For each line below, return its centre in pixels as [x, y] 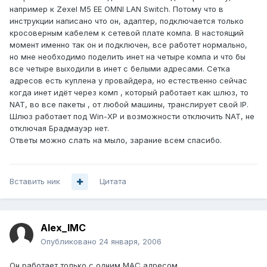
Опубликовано [70, 242]
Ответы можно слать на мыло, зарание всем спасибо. [116, 140]
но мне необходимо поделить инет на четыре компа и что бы [128, 57]
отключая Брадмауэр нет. [59, 128]
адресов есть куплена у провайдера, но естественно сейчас [128, 81]
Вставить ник [35, 181]
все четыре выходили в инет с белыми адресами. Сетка [120, 69]
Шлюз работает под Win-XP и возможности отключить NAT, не [132, 117]
